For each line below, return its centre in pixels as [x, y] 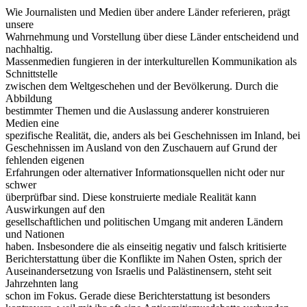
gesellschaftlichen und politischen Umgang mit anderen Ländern [144, 221]
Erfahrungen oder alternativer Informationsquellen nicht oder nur [145, 172]
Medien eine [32, 123]
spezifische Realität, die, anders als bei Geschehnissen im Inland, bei [153, 135]
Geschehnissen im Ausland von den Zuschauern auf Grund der [141, 147]
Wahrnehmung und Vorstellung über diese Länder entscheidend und [152, 36]
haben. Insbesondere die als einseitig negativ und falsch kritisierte [146, 246]
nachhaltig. [29, 49]
